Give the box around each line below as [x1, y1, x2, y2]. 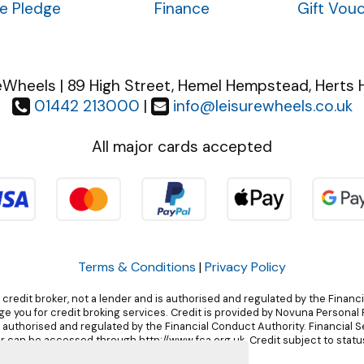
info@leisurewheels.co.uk [172, 96, 353, 117]
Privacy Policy [205, 258, 286, 275]
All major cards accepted [92, 136, 272, 158]
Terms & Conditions [78, 258, 196, 275]
